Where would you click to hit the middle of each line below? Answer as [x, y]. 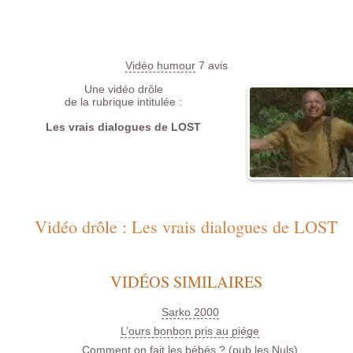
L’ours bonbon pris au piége [190, 331]
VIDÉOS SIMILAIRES [186, 281]
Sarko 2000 [190, 312]
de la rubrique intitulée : [123, 102]
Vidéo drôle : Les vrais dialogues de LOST [186, 227]
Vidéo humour [161, 66]
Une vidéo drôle [123, 89]
